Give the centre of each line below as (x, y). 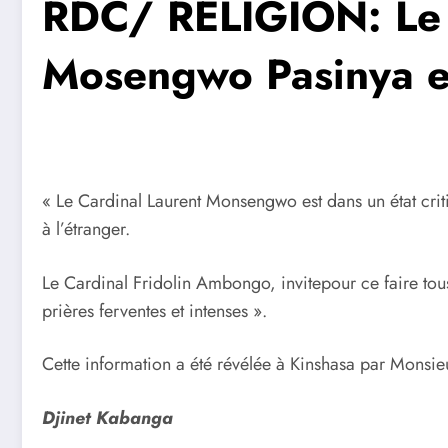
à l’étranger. (86, 228)
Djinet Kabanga (107, 417)
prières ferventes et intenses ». (154, 310)
